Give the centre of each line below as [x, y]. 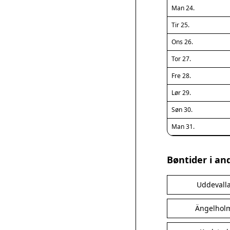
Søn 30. [182, 110]
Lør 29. [181, 93]
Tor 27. [181, 59]
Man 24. [183, 8]
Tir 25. [180, 25]
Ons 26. [182, 42]
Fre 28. [181, 76]
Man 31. [183, 127]
